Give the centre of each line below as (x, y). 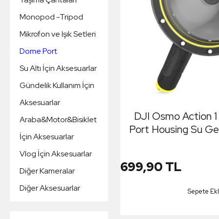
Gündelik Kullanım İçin (57, 85)
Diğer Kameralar (47, 171)
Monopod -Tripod (51, 17)
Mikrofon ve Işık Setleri (58, 34)
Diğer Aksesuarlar (50, 188)
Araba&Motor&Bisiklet (58, 120)
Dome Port (38, 51)
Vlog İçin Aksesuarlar (56, 154)
